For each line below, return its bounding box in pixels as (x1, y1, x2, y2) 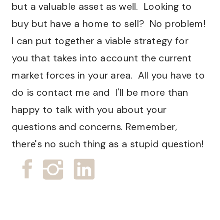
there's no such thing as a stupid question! (11, 137, 204, 150)
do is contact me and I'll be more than (11, 86, 189, 99)
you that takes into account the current (11, 52, 192, 64)
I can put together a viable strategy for (11, 34, 189, 47)
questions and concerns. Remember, (11, 120, 178, 133)
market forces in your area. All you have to (11, 69, 205, 82)
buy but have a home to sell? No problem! (11, 17, 206, 30)
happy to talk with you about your (11, 103, 166, 116)
